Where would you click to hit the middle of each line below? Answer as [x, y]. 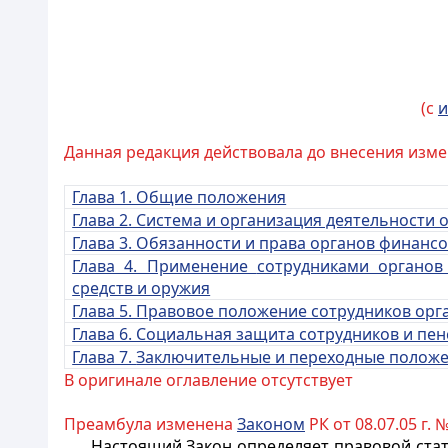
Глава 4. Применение [164, 266]
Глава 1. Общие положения [179, 197]
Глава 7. [104, 357]
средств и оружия [141, 288]
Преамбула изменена [150, 424]
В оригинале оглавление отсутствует [208, 380]
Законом [271, 424]
